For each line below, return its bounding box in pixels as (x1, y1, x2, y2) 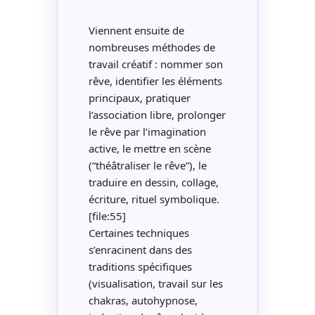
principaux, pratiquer (88, 91, 191, 105)
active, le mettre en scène (88, 141, 211, 156)
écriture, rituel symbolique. (88, 192, 219, 207)
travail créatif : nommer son (88, 57, 223, 72)
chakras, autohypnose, (88, 293, 198, 308)
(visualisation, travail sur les (88, 276, 223, 291)
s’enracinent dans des (88, 243, 192, 257)
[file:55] (88, 209, 126, 224)
